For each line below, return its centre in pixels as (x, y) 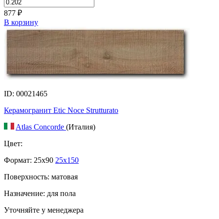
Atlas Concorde (41, 127)
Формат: (18, 160)
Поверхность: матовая (41, 176)
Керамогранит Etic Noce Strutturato (61, 110)
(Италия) (81, 127)
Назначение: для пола (40, 193)
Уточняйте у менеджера (44, 210)
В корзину (21, 22)
